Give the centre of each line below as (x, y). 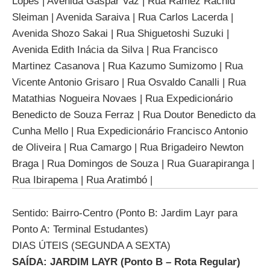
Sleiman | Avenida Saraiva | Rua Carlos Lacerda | (123, 17)
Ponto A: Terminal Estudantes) (80, 230)
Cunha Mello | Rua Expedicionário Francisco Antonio (130, 131)
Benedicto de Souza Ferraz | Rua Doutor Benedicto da (134, 115)
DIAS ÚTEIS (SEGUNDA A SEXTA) (91, 246)
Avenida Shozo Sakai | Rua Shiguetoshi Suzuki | (121, 33)
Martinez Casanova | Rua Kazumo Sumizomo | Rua (127, 66)
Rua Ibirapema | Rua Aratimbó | (82, 180)
